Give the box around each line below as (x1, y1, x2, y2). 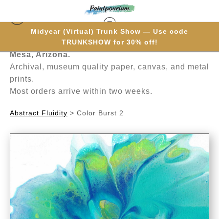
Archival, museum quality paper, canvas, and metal (10, 63, 209, 71)
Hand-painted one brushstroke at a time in (10, 38, 185, 46)
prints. (10, 75, 34, 83)
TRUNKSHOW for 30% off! (61, 38, 158, 46)
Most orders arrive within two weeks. (10, 87, 153, 95)
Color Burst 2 (77, 109, 124, 117)
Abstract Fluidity (10, 109, 67, 117)
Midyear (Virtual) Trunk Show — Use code (31, 27, 188, 35)
